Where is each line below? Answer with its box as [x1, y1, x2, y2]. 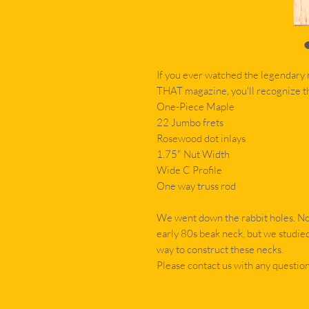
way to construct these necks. [157, 243, 286, 257]
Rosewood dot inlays [157, 132, 246, 146]
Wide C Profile [157, 163, 222, 177]
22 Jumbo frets [157, 116, 223, 130]
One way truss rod [157, 179, 236, 193]
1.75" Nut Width [157, 148, 230, 161]
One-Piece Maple [157, 100, 235, 114]
